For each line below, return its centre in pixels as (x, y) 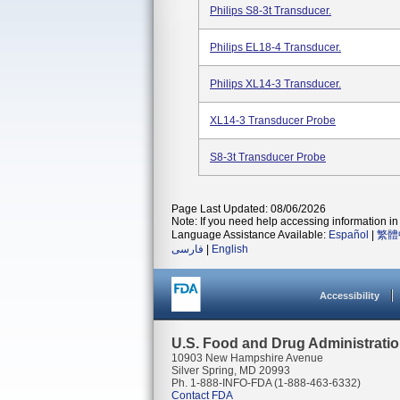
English (230, 249)
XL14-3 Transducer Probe (273, 121)
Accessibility (350, 296)
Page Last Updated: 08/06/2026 (249, 209)
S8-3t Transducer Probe (268, 157)
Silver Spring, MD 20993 (231, 371)
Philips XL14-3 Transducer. (275, 84)
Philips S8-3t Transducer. (271, 11)
